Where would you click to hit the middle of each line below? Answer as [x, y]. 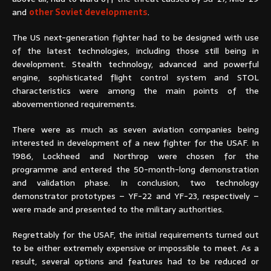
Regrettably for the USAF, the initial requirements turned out [135, 235]
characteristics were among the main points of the [135, 91]
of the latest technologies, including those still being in [135, 51]
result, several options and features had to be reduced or [135, 262]
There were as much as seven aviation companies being [135, 130]
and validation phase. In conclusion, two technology [135, 183]
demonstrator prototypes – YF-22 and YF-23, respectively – [135, 196]
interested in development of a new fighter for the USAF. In [135, 143]
